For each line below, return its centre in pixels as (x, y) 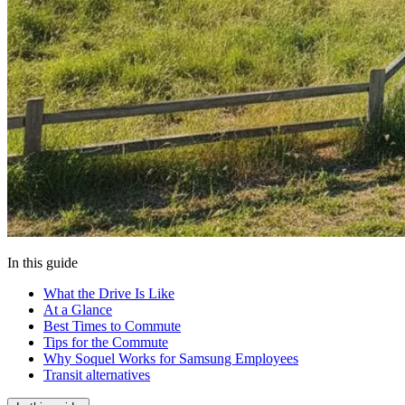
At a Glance (78, 309)
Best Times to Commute (112, 325)
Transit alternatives (97, 374)
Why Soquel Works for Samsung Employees (171, 358)
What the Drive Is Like (109, 293)
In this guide (42, 262)
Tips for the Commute (106, 342)
